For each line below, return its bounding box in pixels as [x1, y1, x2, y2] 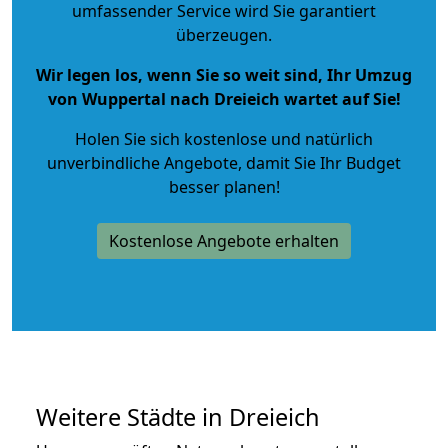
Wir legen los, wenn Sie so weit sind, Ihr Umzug [36, 63, 412, 86]
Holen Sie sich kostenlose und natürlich [75, 127, 373, 150]
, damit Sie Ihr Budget [238, 151, 401, 174]
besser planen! [168, 175, 280, 198]
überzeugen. [176, 23, 272, 46]
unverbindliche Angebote [47, 151, 238, 174]
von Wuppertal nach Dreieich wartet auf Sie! [47, 87, 401, 110]
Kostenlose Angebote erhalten [109, 229, 339, 252]
